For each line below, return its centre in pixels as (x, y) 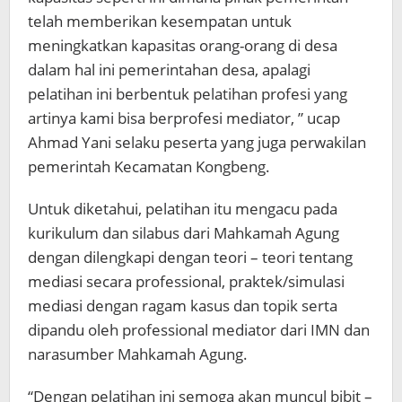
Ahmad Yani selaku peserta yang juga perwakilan (197, 142)
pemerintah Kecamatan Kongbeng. (149, 166)
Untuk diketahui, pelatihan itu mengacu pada (183, 208)
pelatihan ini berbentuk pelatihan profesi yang (188, 93)
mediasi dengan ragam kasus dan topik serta (183, 305)
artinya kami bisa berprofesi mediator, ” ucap (184, 118)
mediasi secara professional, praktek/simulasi (186, 281)
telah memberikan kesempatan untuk (160, 21)
